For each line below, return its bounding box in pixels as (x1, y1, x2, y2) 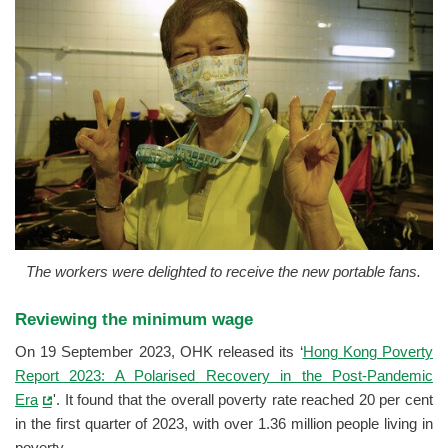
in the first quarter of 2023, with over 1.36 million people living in (15, 416, 433, 433)
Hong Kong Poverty (302, 344, 434, 361)
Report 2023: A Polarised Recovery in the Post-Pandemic (15, 368, 433, 385)
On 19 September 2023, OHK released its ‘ (15, 344, 303, 361)
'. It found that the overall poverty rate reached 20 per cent (53, 392, 433, 409)
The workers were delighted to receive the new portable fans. (26, 263, 422, 280)
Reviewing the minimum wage (15, 310, 258, 330)
